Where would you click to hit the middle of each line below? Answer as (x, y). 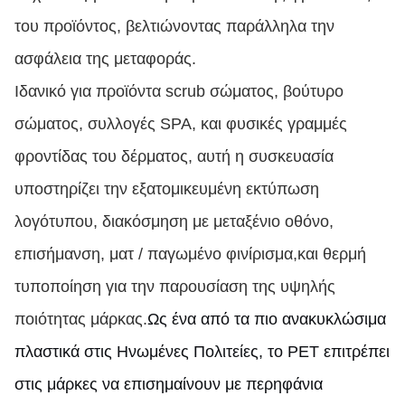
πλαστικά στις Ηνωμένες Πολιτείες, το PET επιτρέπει (202, 352)
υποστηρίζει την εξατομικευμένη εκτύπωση (167, 189)
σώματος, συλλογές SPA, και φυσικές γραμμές (181, 124)
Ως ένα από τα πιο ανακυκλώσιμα (267, 319)
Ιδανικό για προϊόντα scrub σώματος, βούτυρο (179, 91)
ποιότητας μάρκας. (81, 319)
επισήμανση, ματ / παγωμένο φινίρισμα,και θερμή (190, 254)
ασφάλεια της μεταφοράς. (105, 59)
